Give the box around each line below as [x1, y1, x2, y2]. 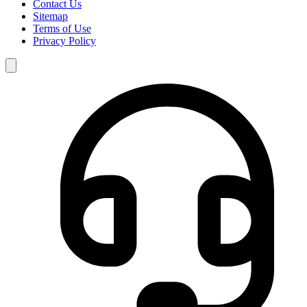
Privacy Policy [33, 34, 96, 47]
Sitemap [33, 10, 68, 22]
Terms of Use [33, 22, 91, 34]
